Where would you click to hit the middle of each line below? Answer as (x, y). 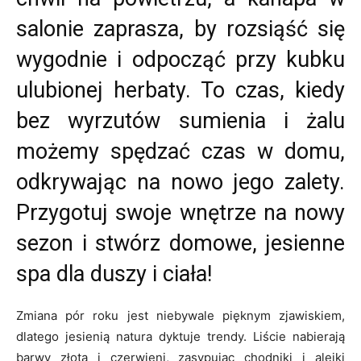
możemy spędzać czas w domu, (180, 152)
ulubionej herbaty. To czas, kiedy (180, 91)
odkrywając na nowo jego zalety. (180, 183)
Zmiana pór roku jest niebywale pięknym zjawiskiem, (180, 316)
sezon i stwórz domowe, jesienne (180, 244)
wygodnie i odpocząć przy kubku (180, 60)
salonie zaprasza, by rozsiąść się (180, 29)
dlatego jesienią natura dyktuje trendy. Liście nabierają (180, 337)
